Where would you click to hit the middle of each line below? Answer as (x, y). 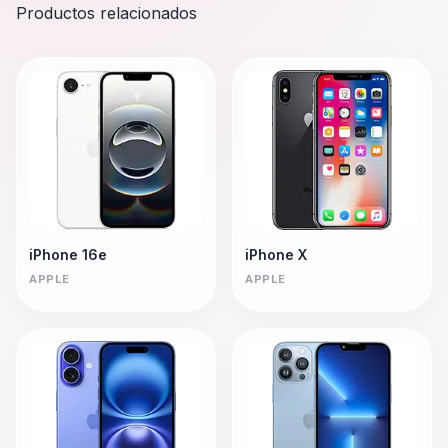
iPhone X (276, 255)
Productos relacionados (106, 13)
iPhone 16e (68, 255)
